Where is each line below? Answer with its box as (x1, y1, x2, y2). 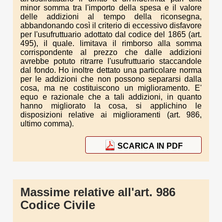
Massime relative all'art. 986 (20, 185, 175, 199)
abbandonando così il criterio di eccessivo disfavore (20, 21, 202, 30)
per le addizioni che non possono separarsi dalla (20, 75, 202, 84)
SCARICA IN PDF (117, 141, 183, 150)
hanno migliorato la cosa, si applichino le (20, 102, 202, 111)
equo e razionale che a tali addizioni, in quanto (20, 93, 202, 102)
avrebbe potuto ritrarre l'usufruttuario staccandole (20, 57, 202, 66)
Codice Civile (20, 198, 95, 212)
